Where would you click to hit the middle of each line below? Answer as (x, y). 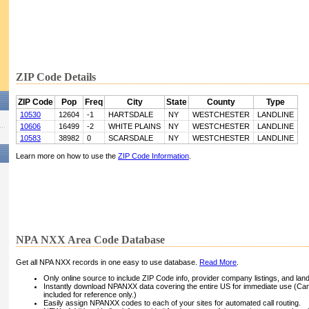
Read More (218, 262)
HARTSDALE (131, 115)
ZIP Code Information (153, 156)
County (221, 102)
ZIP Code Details (56, 77)
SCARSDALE (131, 138)
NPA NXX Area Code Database (90, 240)
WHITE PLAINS (134, 127)
